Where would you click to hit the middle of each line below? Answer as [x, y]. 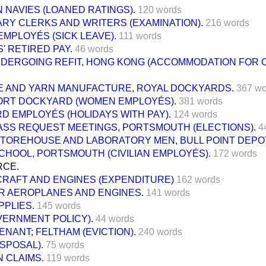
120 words [160, 9]
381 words [201, 101]
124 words [195, 114]
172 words [235, 153]
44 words [115, 218]
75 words [65, 245]
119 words [68, 258]
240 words [160, 232]
